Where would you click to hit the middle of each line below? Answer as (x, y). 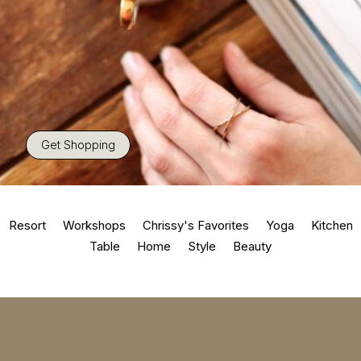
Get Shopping (78, 145)
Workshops (94, 226)
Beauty (252, 246)
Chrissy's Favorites (195, 226)
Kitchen (332, 226)
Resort (27, 226)
